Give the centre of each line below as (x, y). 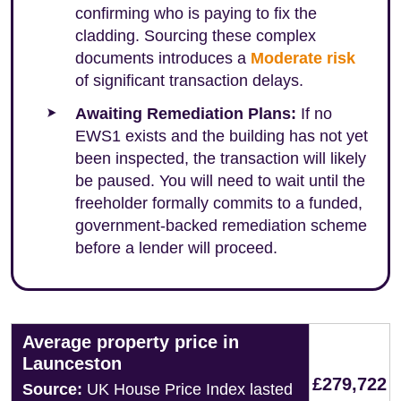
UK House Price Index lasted (188, 389)
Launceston (72, 363)
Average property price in (131, 342)
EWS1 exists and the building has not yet (222, 136)
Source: (52, 389)
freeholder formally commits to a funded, (219, 203)
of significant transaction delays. (189, 81)
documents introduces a (163, 58)
